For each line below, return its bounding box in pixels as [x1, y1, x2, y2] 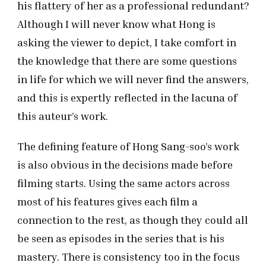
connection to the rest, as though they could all [17, 213, 248, 227]
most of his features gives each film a [17, 195, 198, 208]
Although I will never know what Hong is [17, 17, 216, 31]
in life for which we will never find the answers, [17, 72, 249, 86]
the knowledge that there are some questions [17, 54, 237, 68]
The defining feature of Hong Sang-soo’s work [17, 140, 239, 153]
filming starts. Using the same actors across [17, 176, 230, 190]
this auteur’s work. [17, 109, 108, 123]
